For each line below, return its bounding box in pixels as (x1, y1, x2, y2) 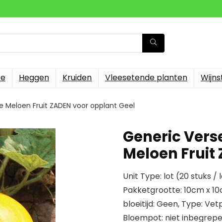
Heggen (19, 72, 49, 83)
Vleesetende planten (105, 72, 187, 83)
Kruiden (62, 72, 92, 83)
